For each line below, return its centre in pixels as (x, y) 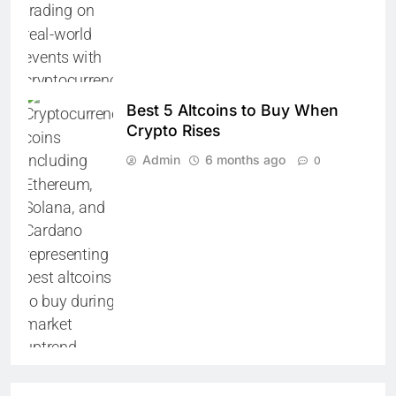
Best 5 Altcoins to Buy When (232, 110)
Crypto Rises (173, 131)
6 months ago (245, 160)
